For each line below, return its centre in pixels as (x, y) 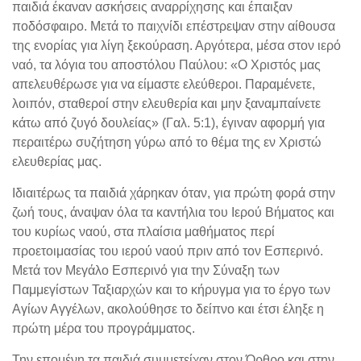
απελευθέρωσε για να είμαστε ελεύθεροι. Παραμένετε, (164, 84)
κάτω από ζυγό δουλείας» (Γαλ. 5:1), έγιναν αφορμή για (168, 122)
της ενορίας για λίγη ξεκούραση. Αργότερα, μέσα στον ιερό (176, 45)
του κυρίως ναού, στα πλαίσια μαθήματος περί (143, 231)
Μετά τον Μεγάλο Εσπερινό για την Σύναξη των (146, 270)
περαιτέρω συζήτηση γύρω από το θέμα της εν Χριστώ (167, 142)
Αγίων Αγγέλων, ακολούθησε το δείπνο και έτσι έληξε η (168, 309)
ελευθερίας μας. (57, 161)
